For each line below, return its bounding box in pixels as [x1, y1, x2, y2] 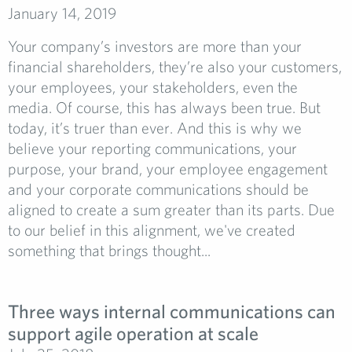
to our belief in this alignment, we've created [8, 221, 295, 239]
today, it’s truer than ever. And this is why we [8, 119, 302, 137]
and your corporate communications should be [8, 180, 309, 198]
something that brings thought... [8, 241, 211, 259]
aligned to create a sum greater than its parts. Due [8, 200, 335, 218]
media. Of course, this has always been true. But [8, 98, 321, 116]
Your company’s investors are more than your [8, 37, 302, 55]
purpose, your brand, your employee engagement [8, 159, 328, 178]
